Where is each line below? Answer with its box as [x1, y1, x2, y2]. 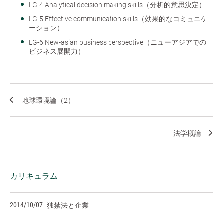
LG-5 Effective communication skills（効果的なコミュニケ [29, 15, 208, 23]
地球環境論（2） [22, 96, 75, 104]
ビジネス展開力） [29, 47, 85, 55]
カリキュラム [10, 171, 58, 181]
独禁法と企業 [47, 201, 89, 209]
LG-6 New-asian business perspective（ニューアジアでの [29, 38, 206, 46]
